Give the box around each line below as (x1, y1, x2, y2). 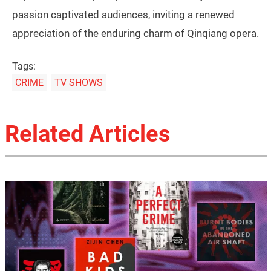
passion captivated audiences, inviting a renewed (12, 8, 235, 21)
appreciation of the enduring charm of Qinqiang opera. (12, 27, 259, 39)
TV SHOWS (54, 76, 103, 88)
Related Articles (4, 120, 171, 147)
